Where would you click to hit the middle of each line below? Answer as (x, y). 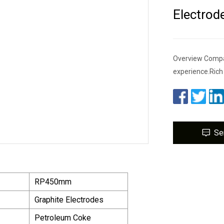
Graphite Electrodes (69, 199)
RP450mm (53, 181)
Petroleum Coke (63, 217)
